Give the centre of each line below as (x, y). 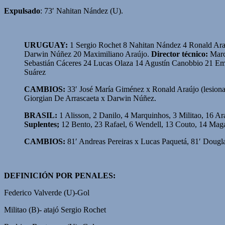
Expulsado (22, 11)
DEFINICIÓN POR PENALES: (60, 175)
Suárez (35, 72)
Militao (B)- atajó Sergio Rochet (55, 209)
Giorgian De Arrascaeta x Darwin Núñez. (90, 98)
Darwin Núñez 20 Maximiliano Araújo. (88, 54)
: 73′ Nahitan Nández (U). (82, 11)
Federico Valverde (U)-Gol (47, 192)
